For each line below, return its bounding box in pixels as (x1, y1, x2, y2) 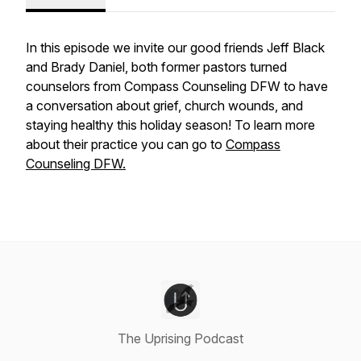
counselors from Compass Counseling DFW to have (26, 78, 328, 94)
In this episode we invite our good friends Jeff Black (26, 39, 325, 56)
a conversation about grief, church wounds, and (26, 98, 303, 114)
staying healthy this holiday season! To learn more (26, 117, 315, 133)
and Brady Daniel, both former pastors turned (26, 59, 287, 75)
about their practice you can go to (26, 136, 226, 152)
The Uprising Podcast (118, 330, 243, 346)
